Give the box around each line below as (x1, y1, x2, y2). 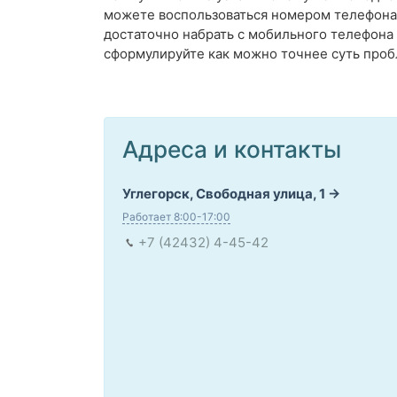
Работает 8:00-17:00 (122, 210, 230, 224)
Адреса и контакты (122, 136, 341, 164)
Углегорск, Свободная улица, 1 (122, 185, 325, 203)
